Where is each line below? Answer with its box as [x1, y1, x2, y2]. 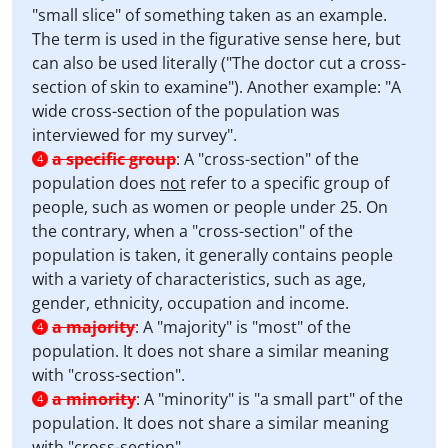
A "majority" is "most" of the [143, 316, 351, 338]
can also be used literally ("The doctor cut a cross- [32, 52, 406, 74]
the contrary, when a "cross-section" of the [32, 220, 353, 242]
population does [32, 172, 160, 194]
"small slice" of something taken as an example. [32, 4, 387, 26]
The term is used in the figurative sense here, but [32, 28, 401, 50]
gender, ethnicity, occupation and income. [32, 292, 349, 314]
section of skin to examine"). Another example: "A [32, 76, 401, 98]
